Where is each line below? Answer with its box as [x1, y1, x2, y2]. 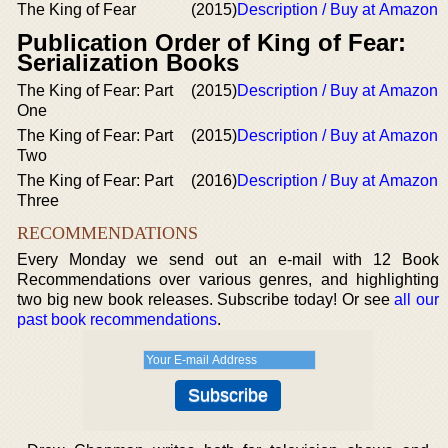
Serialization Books [17, 49, 239, 76]
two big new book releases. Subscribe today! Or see [17, 291, 395, 308]
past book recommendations [17, 311, 217, 328]
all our [394, 291, 439, 308]
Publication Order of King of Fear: [17, 29, 406, 56]
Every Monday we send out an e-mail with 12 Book [17, 251, 439, 268]
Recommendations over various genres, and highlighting [17, 271, 439, 288]
